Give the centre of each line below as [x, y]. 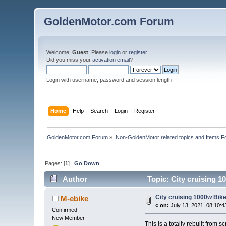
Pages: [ [55, 163]
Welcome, [60, 52]
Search [99, 111]
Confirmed [65, 210]
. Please [99, 52]
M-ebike [74, 199]
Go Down [87, 163]
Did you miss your [70, 60]
